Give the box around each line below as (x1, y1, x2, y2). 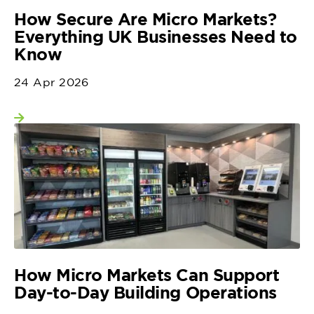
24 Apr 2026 (14, 76, 89, 89)
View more (13, 111, 130, 135)
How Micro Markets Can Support (14, 265, 280, 284)
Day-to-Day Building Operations (14, 282, 277, 301)
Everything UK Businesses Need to (14, 27, 297, 46)
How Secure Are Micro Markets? (14, 10, 277, 29)
